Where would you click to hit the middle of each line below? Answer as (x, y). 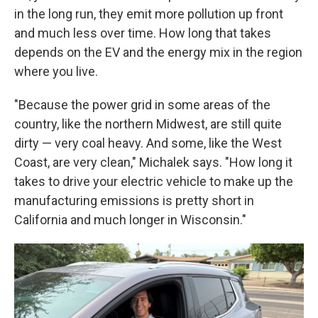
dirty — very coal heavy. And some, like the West (148, 143)
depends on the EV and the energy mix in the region (158, 53)
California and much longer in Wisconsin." (130, 220)
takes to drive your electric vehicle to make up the (154, 182)
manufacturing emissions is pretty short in (134, 201)
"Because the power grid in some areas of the (142, 105)
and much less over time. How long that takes (143, 33)
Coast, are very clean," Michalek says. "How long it (153, 163)
